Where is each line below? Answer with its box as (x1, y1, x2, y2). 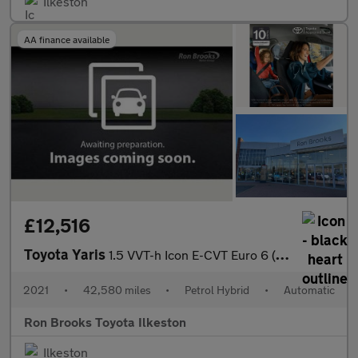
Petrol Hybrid (185, 282, 250, 296)
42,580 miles (82, 282, 151, 296)
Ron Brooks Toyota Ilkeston (24, 313, 186, 329)
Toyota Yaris (24, 245, 109, 263)
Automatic (283, 282, 335, 296)
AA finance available (24, 33, 109, 45)
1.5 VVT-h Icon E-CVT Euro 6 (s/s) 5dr (109, 246, 276, 262)
